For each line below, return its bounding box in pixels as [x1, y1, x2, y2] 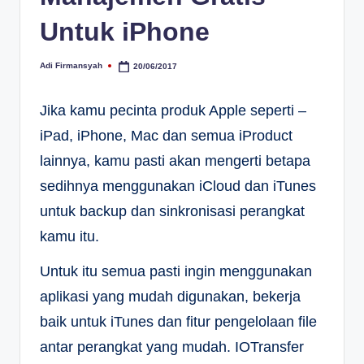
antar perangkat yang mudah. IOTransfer [40, 339, 304, 356]
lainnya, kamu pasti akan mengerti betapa [40, 153, 310, 170]
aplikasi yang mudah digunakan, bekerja [40, 288, 301, 305]
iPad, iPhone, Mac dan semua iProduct [40, 128, 292, 145]
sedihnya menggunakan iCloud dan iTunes [40, 178, 316, 195]
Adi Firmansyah [40, 61, 102, 71]
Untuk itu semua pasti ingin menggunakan [40, 263, 312, 280]
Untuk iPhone [40, 16, 210, 46]
